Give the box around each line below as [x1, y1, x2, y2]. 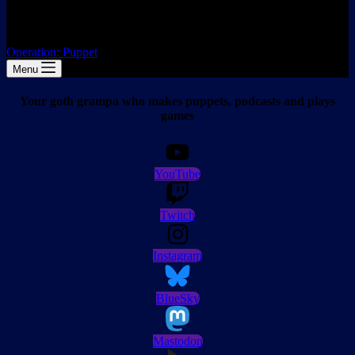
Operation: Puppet [6, 45, 97, 59]
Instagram [153, 248, 202, 262]
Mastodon [152, 334, 203, 348]
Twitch [160, 208, 195, 222]
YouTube [155, 166, 200, 181]
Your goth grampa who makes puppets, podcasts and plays [20, 94, 335, 109]
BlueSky [155, 291, 200, 305]
